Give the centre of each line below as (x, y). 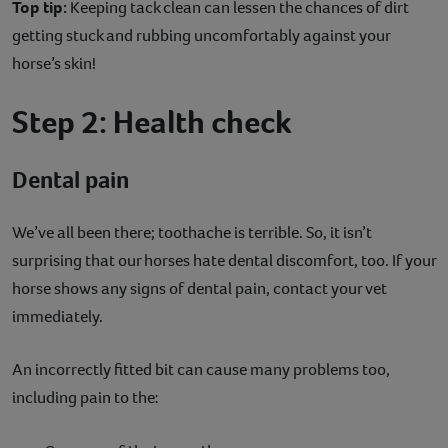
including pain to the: (85, 397)
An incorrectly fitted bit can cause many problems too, (201, 369)
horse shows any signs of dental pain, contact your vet (199, 288)
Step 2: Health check (154, 121)
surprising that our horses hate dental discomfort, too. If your (224, 260)
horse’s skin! (54, 63)
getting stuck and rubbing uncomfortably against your (201, 35)
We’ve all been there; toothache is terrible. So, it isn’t (192, 232)
